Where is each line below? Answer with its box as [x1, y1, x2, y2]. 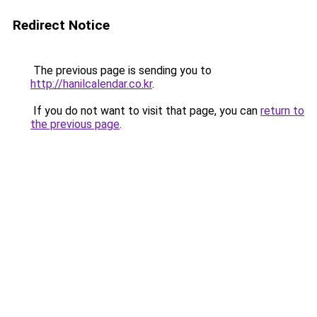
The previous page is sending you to [30, 64, 212, 77]
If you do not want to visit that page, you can [30, 104, 260, 117]
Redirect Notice [13, 17, 110, 33]
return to [260, 104, 304, 117]
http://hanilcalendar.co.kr [30, 77, 152, 91]
